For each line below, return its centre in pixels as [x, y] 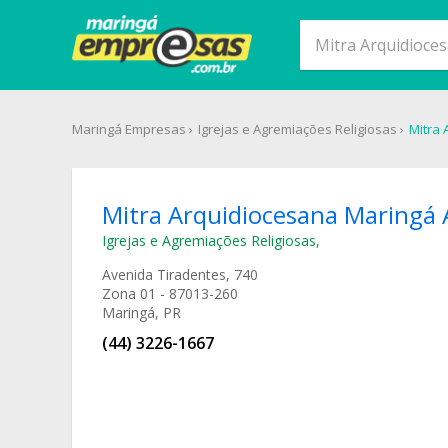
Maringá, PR [141, 312]
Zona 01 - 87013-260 [170, 293]
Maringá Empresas [129, 129]
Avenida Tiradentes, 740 [180, 274]
